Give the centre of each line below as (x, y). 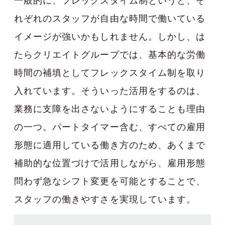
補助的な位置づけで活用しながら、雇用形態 (110, 163)
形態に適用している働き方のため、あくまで (110, 145)
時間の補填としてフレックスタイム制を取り (110, 73)
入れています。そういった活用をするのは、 (110, 91)
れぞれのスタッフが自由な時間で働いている (110, 19)
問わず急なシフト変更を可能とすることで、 (110, 181)
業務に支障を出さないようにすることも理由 (110, 109)
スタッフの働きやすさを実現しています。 (105, 199)
